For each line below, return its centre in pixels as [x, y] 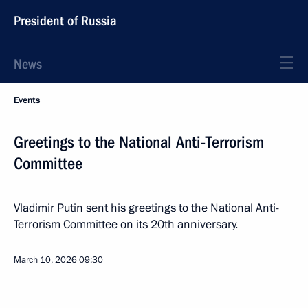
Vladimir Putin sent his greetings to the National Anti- [146, 208]
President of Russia [65, 21]
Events [27, 100]
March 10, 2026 [45, 260]
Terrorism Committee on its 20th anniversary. [126, 224]
